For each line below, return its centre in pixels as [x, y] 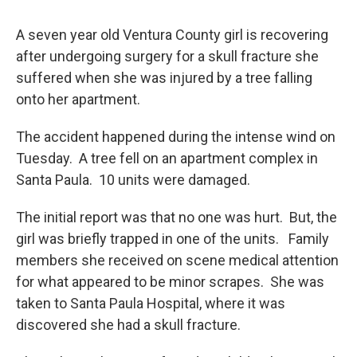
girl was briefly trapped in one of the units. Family [173, 239]
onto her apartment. [78, 99]
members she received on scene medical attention [177, 260]
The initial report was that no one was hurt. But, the [177, 217]
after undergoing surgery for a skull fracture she [167, 56]
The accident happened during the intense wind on [176, 137]
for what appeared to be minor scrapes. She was [170, 282]
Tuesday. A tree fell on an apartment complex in [167, 158]
